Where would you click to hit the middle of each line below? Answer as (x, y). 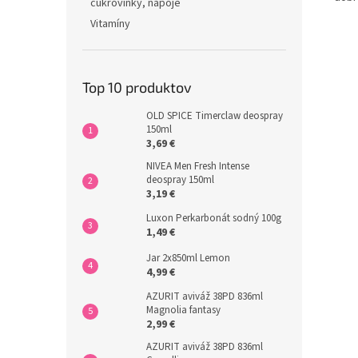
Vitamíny (110, 24)
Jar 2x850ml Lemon (188, 258)
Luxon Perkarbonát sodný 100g (214, 218)
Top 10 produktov (137, 87)
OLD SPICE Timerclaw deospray (215, 116)
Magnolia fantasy (183, 310)
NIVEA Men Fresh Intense (198, 166)
